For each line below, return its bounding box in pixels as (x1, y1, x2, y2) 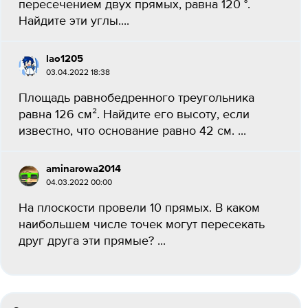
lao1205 (46, 54, 83, 64)
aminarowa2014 (46, 164, 121, 174)
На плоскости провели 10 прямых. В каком (19, 202, 260, 214)
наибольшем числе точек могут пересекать (19, 219, 265, 231)
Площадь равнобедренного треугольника (19, 92, 254, 104)
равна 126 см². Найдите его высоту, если (19, 109, 250, 121)
